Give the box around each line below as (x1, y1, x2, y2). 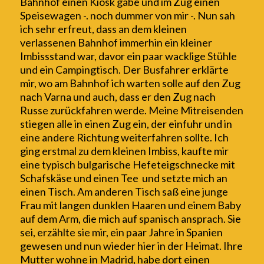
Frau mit (19, 199, 60, 212)
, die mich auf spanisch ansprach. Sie (78, 212, 241, 226)
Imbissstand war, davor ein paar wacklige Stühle (19, 49, 237, 63)
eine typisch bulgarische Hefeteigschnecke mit (19, 158, 235, 171)
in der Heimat (155, 239, 219, 253)
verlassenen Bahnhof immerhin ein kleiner (19, 36, 212, 49)
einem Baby (187, 199, 241, 212)
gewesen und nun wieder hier (19, 239, 156, 253)
